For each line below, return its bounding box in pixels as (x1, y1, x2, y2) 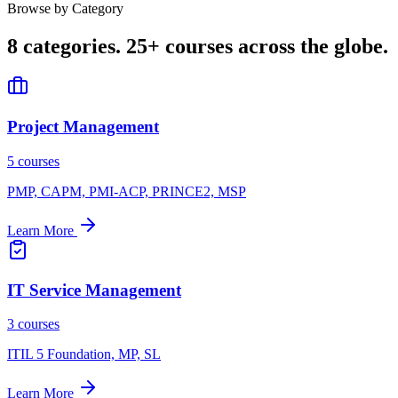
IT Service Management (7, 280, 181, 299)
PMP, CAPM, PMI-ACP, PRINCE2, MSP (7, 183, 246, 199)
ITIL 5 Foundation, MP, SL (7, 346, 161, 362)
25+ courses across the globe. (126, 34, 388, 58)
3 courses (7, 316, 60, 332)
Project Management (7, 117, 159, 137)
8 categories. (7, 34, 126, 58)
